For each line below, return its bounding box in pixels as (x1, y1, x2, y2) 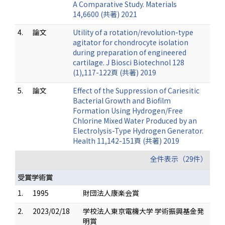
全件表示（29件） (150, 154, 207, 164)
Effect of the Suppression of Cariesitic (73, 85, 199, 96)
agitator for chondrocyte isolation (73, 37, 188, 48)
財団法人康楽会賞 (83, 188, 139, 198)
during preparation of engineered (73, 47, 186, 58)
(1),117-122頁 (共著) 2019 (73, 67, 156, 78)
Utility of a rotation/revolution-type (73, 27, 193, 38)
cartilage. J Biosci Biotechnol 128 (73, 57, 184, 68)
